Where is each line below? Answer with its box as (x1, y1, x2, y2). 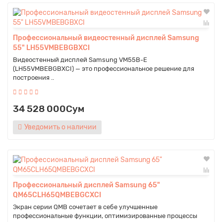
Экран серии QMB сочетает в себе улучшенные (13, 203, 158, 211)
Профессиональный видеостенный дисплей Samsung (13, 34, 199, 43)
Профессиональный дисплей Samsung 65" (13, 181, 160, 190)
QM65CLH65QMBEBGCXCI (13, 191, 101, 200)
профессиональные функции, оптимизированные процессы (13, 212, 197, 220)
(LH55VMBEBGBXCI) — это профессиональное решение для (13, 65, 194, 73)
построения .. (13, 74, 54, 82)
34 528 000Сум (13, 103, 84, 115)
